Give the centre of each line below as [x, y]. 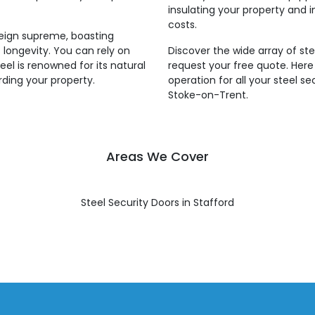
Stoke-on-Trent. [208, 95]
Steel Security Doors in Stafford [157, 202]
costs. [182, 25]
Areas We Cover [157, 156]
